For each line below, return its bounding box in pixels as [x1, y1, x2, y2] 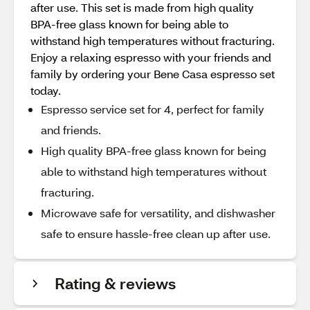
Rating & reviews [55, 273, 176, 293]
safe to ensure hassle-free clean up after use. [41, 226, 271, 241]
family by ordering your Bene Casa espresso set [30, 66, 275, 81]
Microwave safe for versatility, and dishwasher [41, 206, 275, 220]
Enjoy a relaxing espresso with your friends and [30, 50, 271, 64]
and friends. [41, 122, 101, 137]
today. [30, 83, 61, 98]
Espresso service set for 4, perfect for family [41, 102, 264, 116]
